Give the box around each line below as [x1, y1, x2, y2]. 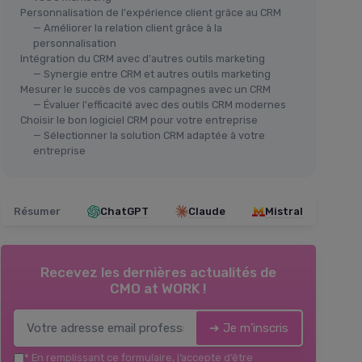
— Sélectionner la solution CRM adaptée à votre [33, 129, 265, 142]
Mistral [265, 205, 303, 218]
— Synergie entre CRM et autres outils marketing [33, 68, 271, 81]
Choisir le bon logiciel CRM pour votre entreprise [20, 114, 258, 127]
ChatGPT [100, 205, 149, 218]
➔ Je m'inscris [209, 321, 288, 336]
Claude [188, 205, 225, 218]
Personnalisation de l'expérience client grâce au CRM [20, 6, 281, 19]
